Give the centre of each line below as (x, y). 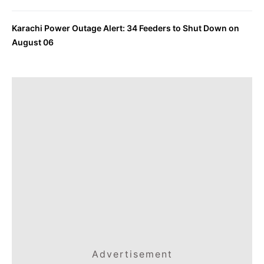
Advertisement (132, 254)
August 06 (33, 42)
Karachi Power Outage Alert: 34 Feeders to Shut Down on (126, 28)
